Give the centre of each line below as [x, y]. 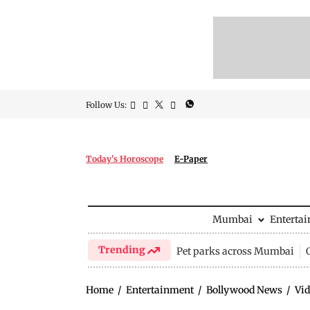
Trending [123, 250]
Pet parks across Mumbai [235, 251]
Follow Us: [106, 105]
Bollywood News [244, 290]
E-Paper [191, 159]
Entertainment [160, 290]
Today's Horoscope [125, 159]
